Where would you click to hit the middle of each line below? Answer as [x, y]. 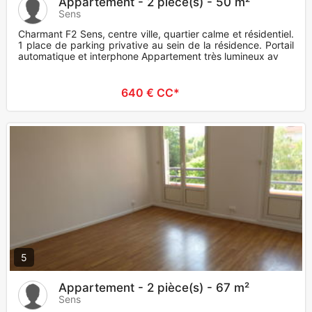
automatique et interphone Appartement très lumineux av [148, 56]
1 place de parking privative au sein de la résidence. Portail [156, 45]
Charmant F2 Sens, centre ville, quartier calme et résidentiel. [156, 34]
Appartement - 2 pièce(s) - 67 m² [154, 288]
